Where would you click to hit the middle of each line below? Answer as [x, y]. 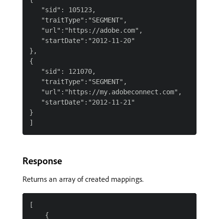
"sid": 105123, [63, 10]
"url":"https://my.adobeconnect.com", [106, 92]
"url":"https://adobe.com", [86, 30]
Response [42, 161]
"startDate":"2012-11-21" [82, 102]
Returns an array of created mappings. [83, 179]
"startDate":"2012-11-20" [82, 41]
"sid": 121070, [63, 71]
